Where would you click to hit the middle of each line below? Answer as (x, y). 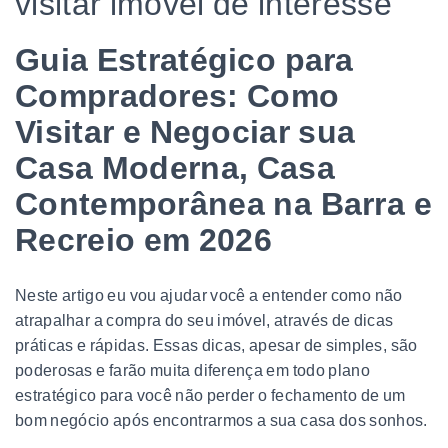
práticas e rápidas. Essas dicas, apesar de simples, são (216, 345)
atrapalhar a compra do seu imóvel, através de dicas (204, 320)
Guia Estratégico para (184, 59)
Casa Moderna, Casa (175, 167)
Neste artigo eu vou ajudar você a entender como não (209, 295)
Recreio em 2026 (144, 239)
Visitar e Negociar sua (185, 131)
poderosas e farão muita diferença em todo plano (192, 370)
